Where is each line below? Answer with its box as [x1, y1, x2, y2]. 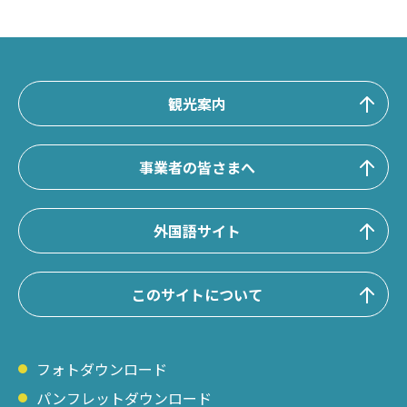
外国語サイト [154, 220, 241, 243]
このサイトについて [132, 283, 263, 306]
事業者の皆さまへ [139, 156, 255, 179]
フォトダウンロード [36, 357, 167, 380]
